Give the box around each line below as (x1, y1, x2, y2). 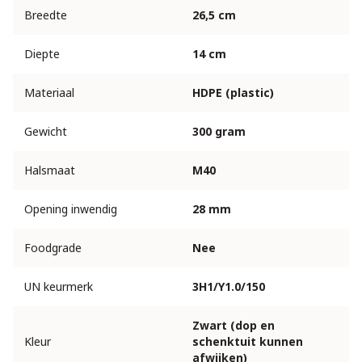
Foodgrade (24, 240, 82, 256)
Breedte (24, 7, 67, 23)
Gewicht (24, 124, 67, 140)
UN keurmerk (24, 279, 93, 295)
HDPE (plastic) (192, 85, 274, 101)
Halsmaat (24, 162, 75, 179)
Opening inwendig (24, 201, 117, 217)
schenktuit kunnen (192, 334, 303, 350)
